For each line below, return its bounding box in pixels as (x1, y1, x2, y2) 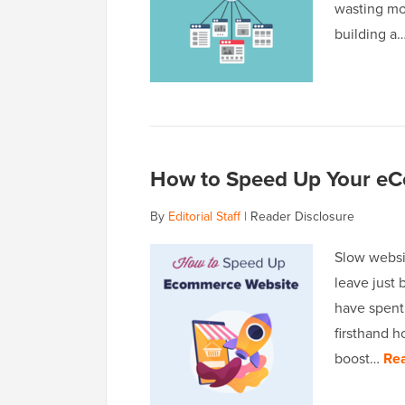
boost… (334, 348, 383, 369)
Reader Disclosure (250, 207, 354, 226)
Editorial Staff (168, 207, 240, 226)
